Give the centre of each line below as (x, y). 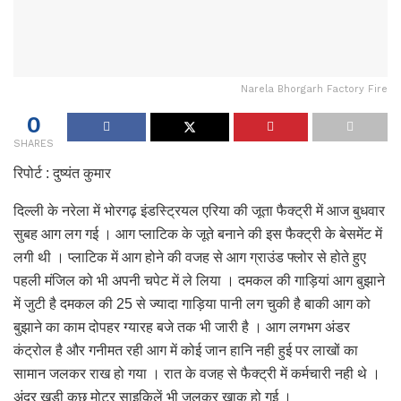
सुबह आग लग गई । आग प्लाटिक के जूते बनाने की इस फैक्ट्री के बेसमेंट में (198, 234)
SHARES (34, 143)
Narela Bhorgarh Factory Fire (314, 89)
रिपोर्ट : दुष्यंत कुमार (62, 173)
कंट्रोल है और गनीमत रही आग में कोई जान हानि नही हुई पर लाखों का (186, 350)
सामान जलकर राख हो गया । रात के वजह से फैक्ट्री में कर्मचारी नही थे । (197, 373)
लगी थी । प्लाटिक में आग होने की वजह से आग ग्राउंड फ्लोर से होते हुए (190, 257)
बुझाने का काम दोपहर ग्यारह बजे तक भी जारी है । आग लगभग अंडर (182, 327)
